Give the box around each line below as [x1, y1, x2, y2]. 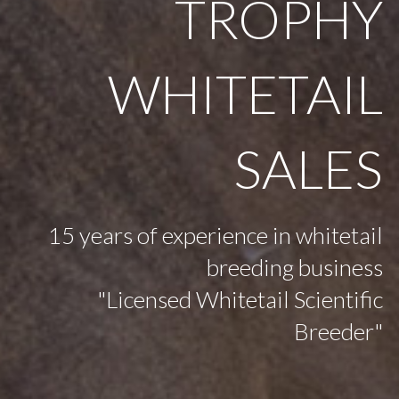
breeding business [207, 253, 384, 281]
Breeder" [294, 317, 384, 346]
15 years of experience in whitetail [48, 221, 384, 249]
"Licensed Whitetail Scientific [97, 285, 384, 313]
